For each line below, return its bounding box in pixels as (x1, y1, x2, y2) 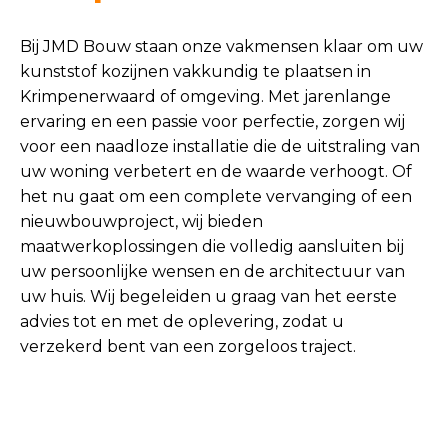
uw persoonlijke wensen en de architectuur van (20, 262, 405, 281)
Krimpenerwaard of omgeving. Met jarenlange (20, 87, 391, 106)
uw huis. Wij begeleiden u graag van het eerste (20, 287, 397, 306)
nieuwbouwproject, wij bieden (20, 212, 263, 231)
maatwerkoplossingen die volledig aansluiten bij (20, 237, 404, 256)
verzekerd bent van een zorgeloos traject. (20, 337, 356, 356)
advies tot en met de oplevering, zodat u (20, 312, 344, 331)
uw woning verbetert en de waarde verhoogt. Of (20, 162, 412, 181)
